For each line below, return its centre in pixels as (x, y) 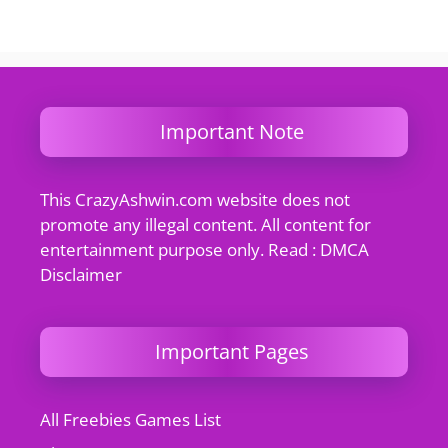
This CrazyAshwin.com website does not (195, 199)
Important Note (231, 131)
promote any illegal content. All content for (205, 224)
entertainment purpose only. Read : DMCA (204, 249)
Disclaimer (81, 274)
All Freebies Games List (130, 419)
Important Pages (231, 351)
